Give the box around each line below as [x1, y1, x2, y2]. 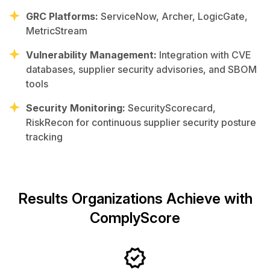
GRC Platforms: [26, 10, 98, 22]
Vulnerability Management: [26, 48, 157, 61]
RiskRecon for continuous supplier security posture [26, 116, 256, 128]
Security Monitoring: [26, 101, 125, 114]
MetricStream [26, 24, 87, 37]
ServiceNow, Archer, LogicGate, [98, 10, 248, 22]
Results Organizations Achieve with [17, 189, 253, 207]
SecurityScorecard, [125, 101, 216, 114]
